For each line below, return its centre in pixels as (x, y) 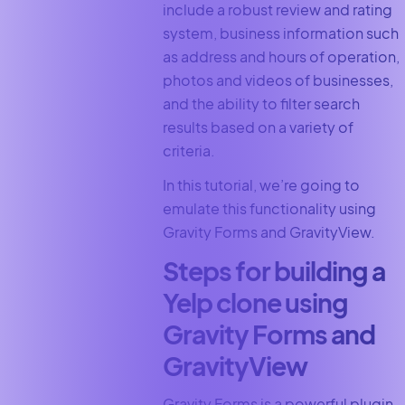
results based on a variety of (258, 127)
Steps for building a (273, 271)
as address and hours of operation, (281, 56)
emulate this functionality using (269, 209)
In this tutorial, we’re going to (261, 185)
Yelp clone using (255, 303)
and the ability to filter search (261, 103)
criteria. (190, 150)
